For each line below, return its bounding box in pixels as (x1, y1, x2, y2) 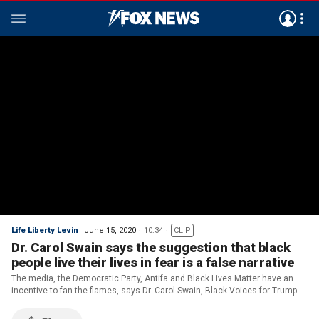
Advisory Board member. (11, 298, 108, 308)
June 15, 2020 (84, 226, 136, 235)
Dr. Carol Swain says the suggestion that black (11, 240, 291, 255)
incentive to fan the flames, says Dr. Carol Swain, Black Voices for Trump (11, 286, 297, 296)
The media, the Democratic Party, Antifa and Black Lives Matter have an (11, 273, 293, 283)
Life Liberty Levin (11, 226, 78, 235)
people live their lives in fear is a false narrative (11, 255, 294, 270)
